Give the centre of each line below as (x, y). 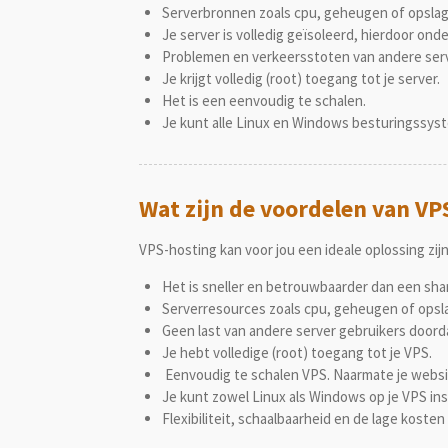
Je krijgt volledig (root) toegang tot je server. (300, 79)
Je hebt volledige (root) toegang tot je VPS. (296, 353)
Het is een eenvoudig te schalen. (263, 101)
